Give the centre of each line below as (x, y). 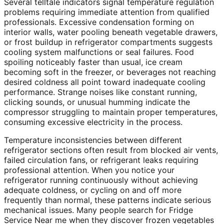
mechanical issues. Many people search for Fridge (98, 210)
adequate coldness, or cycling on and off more (93, 190)
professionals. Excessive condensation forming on (99, 22)
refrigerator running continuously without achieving (101, 180)
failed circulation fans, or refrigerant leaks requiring (101, 160)
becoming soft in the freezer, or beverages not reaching (110, 72)
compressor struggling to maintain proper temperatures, (111, 112)
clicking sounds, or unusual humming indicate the (97, 102)
